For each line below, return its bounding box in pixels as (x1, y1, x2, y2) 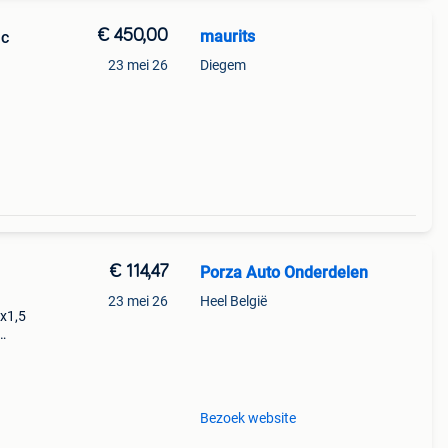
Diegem (199, 57, 246, 73)
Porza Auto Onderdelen (199, 263, 368, 282)
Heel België (199, 293, 267, 309)
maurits (199, 27, 255, 46)
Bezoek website (199, 410, 296, 426)
